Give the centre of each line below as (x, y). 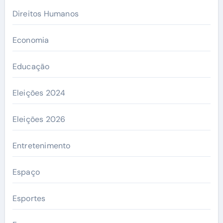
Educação (31, 66)
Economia (31, 40)
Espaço (26, 172)
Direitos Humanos (45, 13)
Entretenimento (41, 145)
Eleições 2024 (39, 93)
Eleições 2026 (39, 119)
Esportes (29, 198)
